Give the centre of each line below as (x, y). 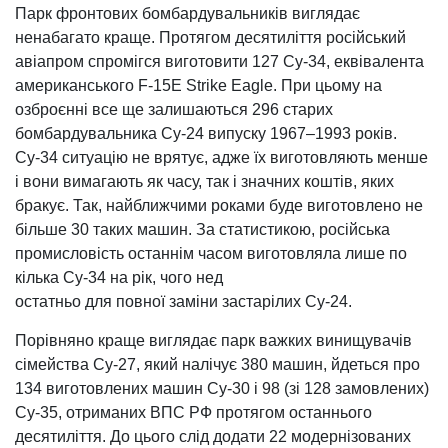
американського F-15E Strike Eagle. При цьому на (198, 85)
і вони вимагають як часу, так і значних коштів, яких (204, 181)
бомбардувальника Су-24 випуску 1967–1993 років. (206, 133)
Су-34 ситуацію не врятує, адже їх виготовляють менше (221, 157)
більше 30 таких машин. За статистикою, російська (202, 229)
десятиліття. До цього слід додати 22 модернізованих (213, 436)
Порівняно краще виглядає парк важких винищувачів (213, 340)
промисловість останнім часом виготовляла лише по (211, 253)
